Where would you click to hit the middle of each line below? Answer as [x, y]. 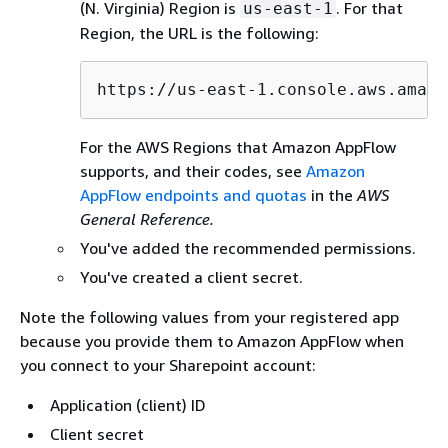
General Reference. [147, 218]
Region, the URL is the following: [199, 32]
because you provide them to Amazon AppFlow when [212, 340]
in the [332, 194]
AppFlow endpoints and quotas [193, 194]
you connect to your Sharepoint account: [168, 364]
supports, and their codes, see [193, 170]
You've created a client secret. [191, 276]
